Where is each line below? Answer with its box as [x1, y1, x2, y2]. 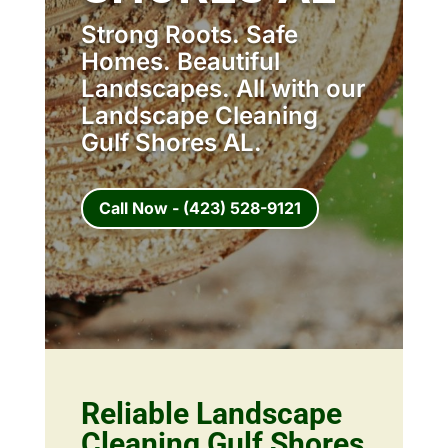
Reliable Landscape [80, 395, 342, 431]
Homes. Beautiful [80, 47, 280, 77]
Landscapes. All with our [80, 74, 366, 104]
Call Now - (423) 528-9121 [98, 197, 301, 218]
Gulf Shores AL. [80, 128, 262, 158]
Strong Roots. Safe [80, 20, 298, 50]
